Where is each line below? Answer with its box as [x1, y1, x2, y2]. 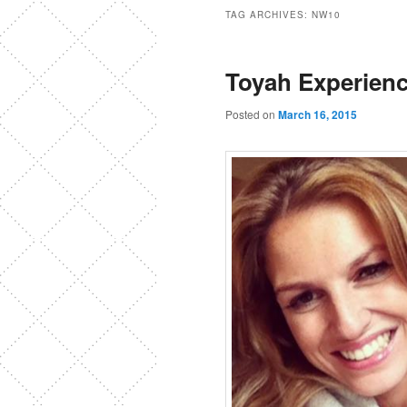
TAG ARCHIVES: [225, 8, 312, 22]
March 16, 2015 [278, 106, 357, 124]
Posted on [225, 106, 278, 123]
